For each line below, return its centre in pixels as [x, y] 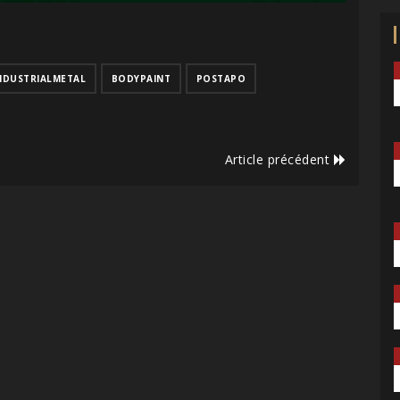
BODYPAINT [141, 79]
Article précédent [279, 160]
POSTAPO [221, 79]
